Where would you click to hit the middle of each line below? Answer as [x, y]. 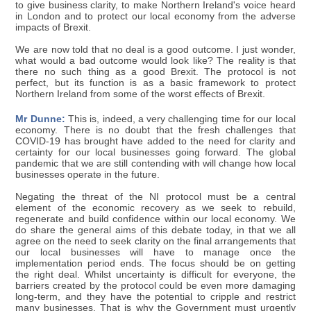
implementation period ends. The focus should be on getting [155, 263]
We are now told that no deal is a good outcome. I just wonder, [155, 49]
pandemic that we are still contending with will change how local [155, 163]
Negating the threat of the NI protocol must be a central [155, 196]
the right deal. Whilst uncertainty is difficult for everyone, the [155, 274]
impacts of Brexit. [53, 27]
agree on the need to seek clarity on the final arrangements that [155, 241]
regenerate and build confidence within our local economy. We [155, 219]
